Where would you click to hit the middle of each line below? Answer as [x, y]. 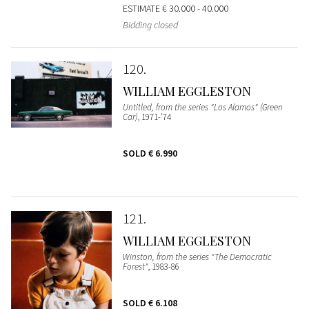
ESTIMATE [142, 8]
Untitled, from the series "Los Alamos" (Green [202, 107]
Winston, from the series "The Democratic [197, 257]
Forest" [135, 266]
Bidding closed [150, 24]
